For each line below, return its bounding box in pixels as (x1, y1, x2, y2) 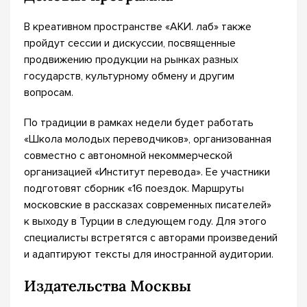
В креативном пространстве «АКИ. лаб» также (24, 20, 251, 34)
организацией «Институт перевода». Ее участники (24, 165, 270, 179)
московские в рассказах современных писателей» (24, 198, 271, 212)
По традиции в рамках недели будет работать (24, 116, 254, 130)
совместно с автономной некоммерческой (24, 149, 232, 162)
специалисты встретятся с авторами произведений (24, 231, 278, 245)
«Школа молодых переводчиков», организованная (24, 132, 271, 146)
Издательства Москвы (24, 276, 191, 295)
